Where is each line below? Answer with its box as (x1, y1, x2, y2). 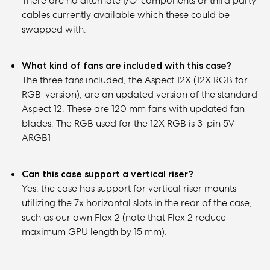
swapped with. (22, 23, 86, 36)
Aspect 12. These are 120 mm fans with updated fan (22, 102, 245, 115)
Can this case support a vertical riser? (22, 168, 193, 180)
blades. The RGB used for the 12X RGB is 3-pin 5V (22, 117, 234, 130)
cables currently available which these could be (22, 8, 230, 21)
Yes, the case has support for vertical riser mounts (22, 182, 236, 195)
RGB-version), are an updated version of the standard (22, 88, 257, 101)
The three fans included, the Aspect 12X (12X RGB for (22, 74, 248, 86)
